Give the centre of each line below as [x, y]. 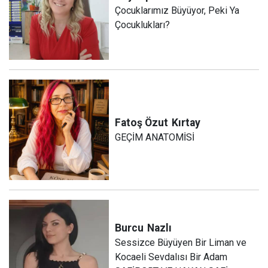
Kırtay [186, 122]
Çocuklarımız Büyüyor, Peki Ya [177, 10]
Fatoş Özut [142, 122]
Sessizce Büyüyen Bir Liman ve [181, 243]
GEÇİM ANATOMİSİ [155, 137]
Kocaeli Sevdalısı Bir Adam [171, 257]
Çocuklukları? [143, 25]
